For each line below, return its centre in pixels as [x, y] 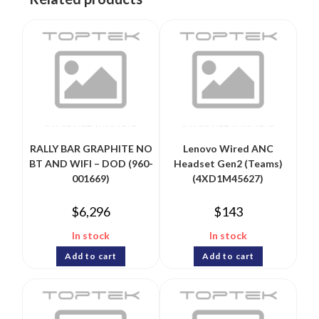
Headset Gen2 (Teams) [228, 164]
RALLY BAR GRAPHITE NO [91, 149]
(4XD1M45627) [228, 179]
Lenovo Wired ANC [228, 149]
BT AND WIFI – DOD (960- [91, 164]
